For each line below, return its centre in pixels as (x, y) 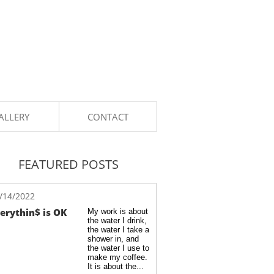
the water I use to (118, 248)
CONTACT (108, 117)
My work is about (118, 211)
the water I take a (118, 230)
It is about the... (116, 266)
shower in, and (113, 239)
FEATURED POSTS (68, 164)
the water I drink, (117, 220)
